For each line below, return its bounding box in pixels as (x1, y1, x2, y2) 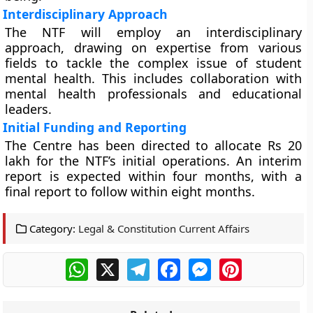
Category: (27, 221, 76, 235)
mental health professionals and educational (5, 85, 302, 102)
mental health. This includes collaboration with (5, 70, 302, 87)
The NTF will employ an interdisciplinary (5, 24, 302, 41)
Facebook (180, 256, 231, 272)
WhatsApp (87, 256, 143, 272)
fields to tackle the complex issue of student (5, 54, 302, 71)
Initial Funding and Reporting (3, 119, 187, 136)
